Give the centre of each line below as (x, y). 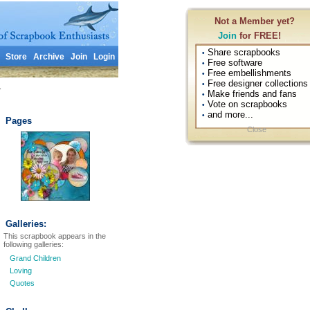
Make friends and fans (251, 94)
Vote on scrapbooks (246, 104)
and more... (229, 115)
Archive (48, 57)
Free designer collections (256, 83)
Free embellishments (248, 73)
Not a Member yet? (255, 21)
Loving (21, 271)
